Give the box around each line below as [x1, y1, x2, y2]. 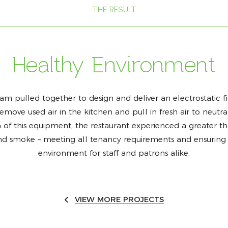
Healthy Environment [11, 52, 217, 78]
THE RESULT [92, 5, 136, 14]
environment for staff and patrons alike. [38, 148, 190, 158]
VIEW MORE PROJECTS [74, 194, 164, 205]
